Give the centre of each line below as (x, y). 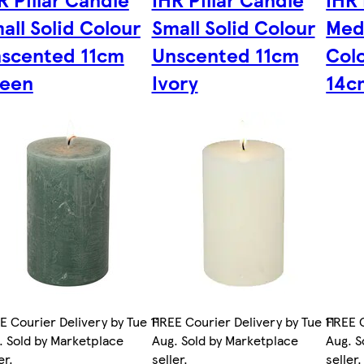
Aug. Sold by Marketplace (225, 340)
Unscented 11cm (225, 55)
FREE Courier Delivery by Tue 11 (243, 322)
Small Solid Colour (233, 27)
